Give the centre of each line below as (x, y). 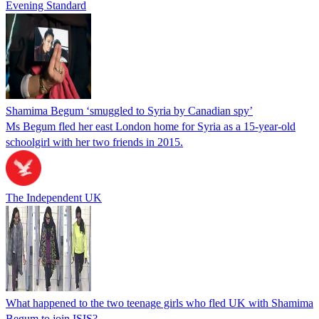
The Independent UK (54, 197)
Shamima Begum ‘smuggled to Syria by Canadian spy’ (129, 110)
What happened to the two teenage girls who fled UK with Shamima (159, 303)
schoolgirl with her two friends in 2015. (94, 142)
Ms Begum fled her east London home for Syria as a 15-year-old (151, 126)
